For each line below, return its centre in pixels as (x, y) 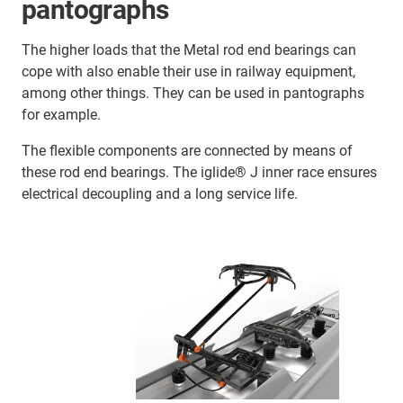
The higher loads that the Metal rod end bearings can (189, 49)
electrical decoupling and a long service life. (160, 193)
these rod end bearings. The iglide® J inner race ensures (199, 172)
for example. (61, 114)
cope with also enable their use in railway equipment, (188, 71)
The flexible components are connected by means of (187, 150)
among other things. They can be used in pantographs (193, 93)
